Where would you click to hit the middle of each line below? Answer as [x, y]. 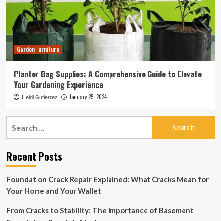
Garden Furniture [38, 49]
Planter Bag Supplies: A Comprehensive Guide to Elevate [108, 74]
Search [18, 122]
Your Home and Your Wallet [54, 191]
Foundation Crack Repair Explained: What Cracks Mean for [107, 179]
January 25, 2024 [88, 96]
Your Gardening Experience [58, 85]
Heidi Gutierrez [39, 97]
